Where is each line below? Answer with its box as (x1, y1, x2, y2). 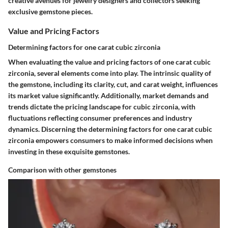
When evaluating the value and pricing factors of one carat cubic (8, 57, 211, 66)
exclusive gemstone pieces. (8, 7, 93, 16)
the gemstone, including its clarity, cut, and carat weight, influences (8, 79, 218, 89)
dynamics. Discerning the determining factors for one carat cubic (8, 124, 212, 133)
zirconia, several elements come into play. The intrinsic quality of (8, 68, 211, 77)
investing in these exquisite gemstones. (8, 147, 130, 156)
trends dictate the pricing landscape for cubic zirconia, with (8, 102, 195, 111)
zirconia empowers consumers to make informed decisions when (8, 135, 213, 145)
